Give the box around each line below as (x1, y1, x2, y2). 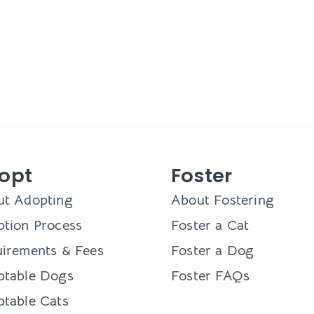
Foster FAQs (171, 267, 250, 285)
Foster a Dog (171, 242, 254, 260)
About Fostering (171, 191, 274, 210)
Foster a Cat (171, 217, 250, 235)
